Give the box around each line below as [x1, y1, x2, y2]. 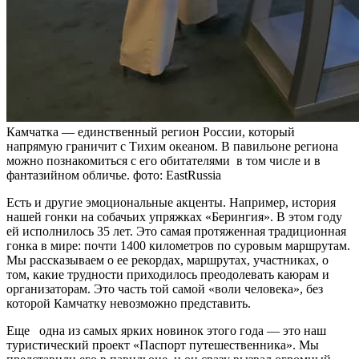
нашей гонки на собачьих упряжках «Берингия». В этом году [6, 209, 342, 224]
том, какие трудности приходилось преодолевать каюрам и [6, 267, 329, 281]
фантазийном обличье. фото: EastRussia [6, 167, 221, 182]
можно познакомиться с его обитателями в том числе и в [6, 153, 321, 167]
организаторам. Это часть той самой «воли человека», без [6, 281, 323, 296]
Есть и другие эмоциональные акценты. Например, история [6, 195, 336, 209]
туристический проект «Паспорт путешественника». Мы [6, 337, 319, 352]
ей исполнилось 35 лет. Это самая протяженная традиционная [6, 224, 346, 238]
